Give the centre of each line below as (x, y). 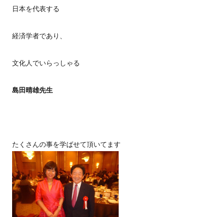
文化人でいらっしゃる (46, 63)
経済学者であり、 (39, 36)
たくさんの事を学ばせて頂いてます (66, 144)
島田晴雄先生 (32, 90)
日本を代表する (36, 9)
